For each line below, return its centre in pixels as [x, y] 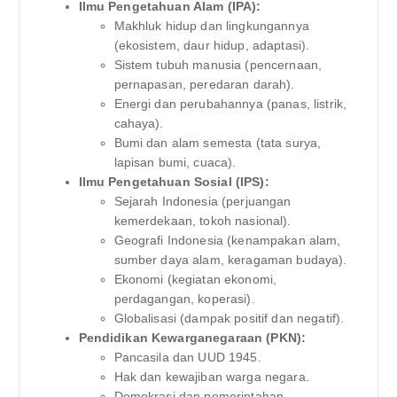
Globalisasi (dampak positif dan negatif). [229, 319]
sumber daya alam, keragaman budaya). [230, 260]
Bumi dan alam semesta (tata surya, [218, 143]
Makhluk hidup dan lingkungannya [211, 26]
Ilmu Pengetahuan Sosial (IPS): [174, 182]
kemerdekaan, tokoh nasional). [202, 221]
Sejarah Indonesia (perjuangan [202, 202]
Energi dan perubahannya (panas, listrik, [230, 104]
